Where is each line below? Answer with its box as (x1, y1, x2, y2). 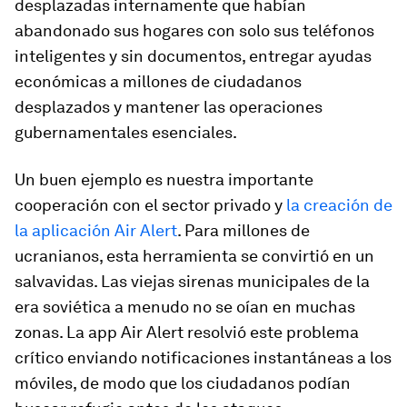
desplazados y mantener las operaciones (15, 97, 323, 116)
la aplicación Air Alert (15, 221, 177, 240)
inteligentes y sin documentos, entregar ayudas (15, 46, 372, 65)
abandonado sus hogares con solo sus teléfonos (15, 21, 374, 40)
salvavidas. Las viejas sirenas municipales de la (15, 272, 370, 291)
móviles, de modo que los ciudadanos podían (15, 373, 351, 392)
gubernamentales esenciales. (15, 123, 237, 142)
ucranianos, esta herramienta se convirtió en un (15, 246, 374, 265)
